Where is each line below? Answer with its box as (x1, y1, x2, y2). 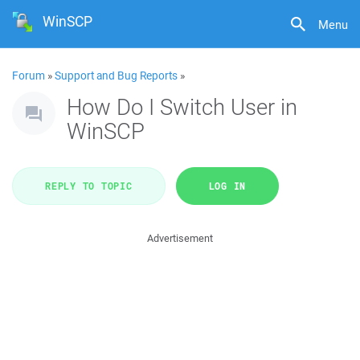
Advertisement (147, 231, 213, 245)
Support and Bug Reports (55, 68, 178, 83)
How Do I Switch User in (67, 92, 297, 121)
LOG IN (208, 179, 246, 192)
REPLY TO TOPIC (45, 179, 133, 192)
